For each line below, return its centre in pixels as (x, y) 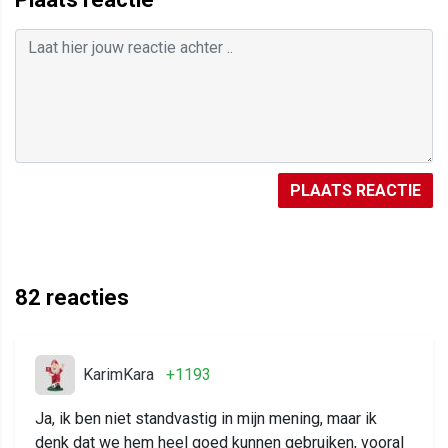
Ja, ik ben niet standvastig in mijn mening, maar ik (206, 419)
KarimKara (118, 375)
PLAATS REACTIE (355, 191)
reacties (85, 298)
